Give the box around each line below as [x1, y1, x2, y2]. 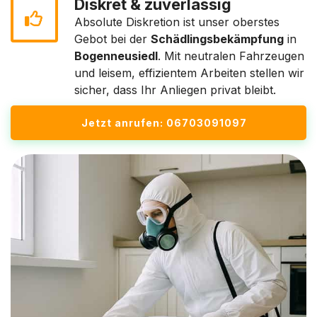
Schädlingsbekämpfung [151, 32, 284, 46]
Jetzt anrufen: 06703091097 [81, 117, 247, 129]
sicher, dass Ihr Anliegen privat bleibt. [74, 83, 276, 97]
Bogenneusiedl [74, 49, 158, 63]
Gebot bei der [74, 32, 151, 46]
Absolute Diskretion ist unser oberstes [74, 15, 279, 29]
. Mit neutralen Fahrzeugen [158, 49, 304, 63]
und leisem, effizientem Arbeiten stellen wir [74, 66, 304, 80]
